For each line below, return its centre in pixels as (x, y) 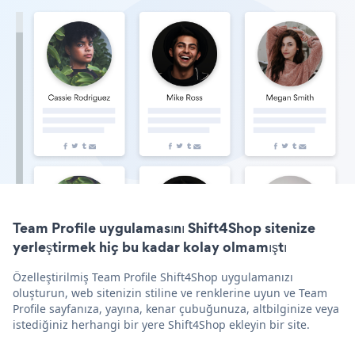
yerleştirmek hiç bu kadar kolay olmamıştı (150, 247)
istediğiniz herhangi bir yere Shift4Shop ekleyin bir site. (161, 325)
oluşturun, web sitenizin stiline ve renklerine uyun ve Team (170, 293)
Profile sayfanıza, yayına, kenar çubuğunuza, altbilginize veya (176, 309)
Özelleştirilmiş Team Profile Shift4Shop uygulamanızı (153, 277)
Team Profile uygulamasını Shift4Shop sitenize (164, 228)
